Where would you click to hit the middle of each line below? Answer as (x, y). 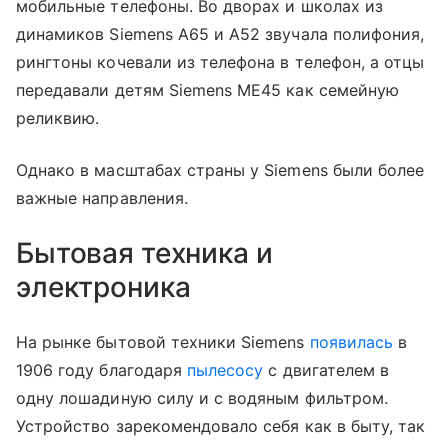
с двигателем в (326, 369)
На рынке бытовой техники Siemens (163, 341)
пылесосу (225, 369)
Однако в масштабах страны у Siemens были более (220, 169)
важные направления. (102, 197)
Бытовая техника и (144, 252)
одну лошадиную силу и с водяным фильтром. (202, 397)
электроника (103, 286)
